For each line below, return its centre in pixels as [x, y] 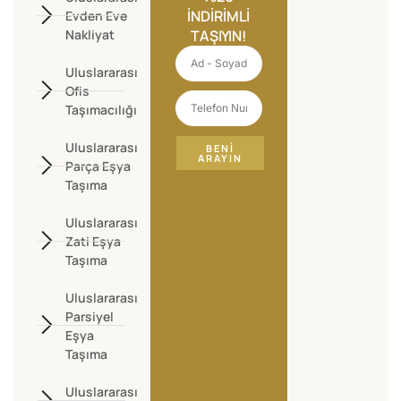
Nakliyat [90, 34]
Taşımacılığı [102, 109]
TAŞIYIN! [218, 35]
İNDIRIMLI [219, 16]
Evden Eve [97, 15]
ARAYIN [220, 158]
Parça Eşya [98, 166]
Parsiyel [90, 316]
